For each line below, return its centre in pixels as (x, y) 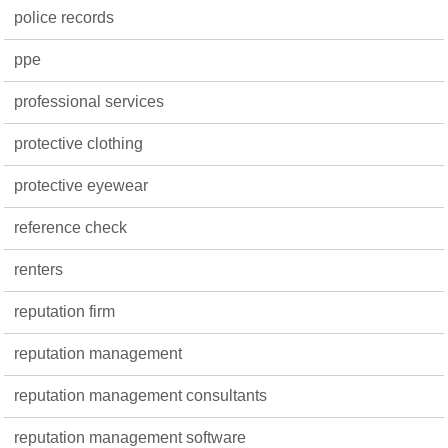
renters (39, 269)
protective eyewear (81, 185)
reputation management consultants (141, 395)
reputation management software (130, 437)
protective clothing (79, 143)
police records (64, 17)
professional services (89, 101)
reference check (71, 227)
